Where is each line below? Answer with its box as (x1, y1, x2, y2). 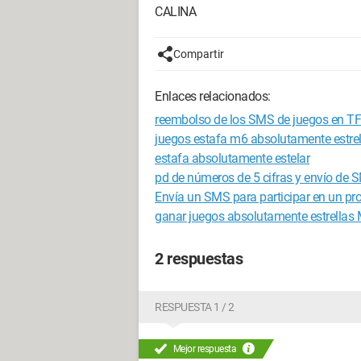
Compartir (173, 48, 224, 60)
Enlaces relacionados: (155, 89, 271, 104)
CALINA (155, 4, 196, 19)
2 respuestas (155, 249, 243, 268)
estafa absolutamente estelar (155, 151, 309, 166)
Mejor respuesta (171, 343, 239, 355)
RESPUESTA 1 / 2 (155, 301, 234, 313)
